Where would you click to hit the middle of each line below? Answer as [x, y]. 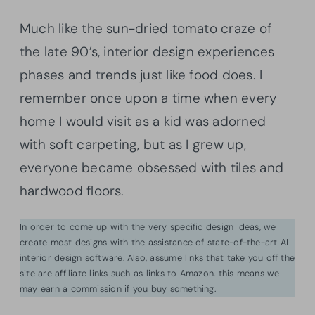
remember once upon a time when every [148, 98]
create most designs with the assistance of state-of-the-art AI [154, 242]
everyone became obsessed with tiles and [152, 167]
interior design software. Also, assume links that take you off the [157, 257]
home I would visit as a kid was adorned [143, 121]
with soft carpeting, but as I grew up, [133, 144]
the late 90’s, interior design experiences [147, 51]
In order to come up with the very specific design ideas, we [148, 226]
